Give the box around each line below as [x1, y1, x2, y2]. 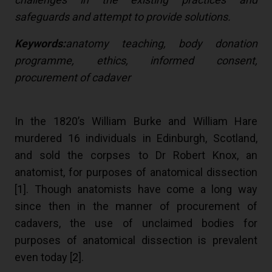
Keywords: [15, 37, 66, 50]
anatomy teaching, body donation [66, 37, 257, 50]
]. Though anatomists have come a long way [23, 183, 257, 196]
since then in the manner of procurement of [15, 200, 257, 213]
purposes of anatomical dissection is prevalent [15, 234, 257, 247]
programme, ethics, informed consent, [15, 54, 257, 67]
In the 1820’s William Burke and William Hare [15, 115, 257, 128]
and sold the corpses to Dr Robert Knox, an [15, 149, 257, 162]
